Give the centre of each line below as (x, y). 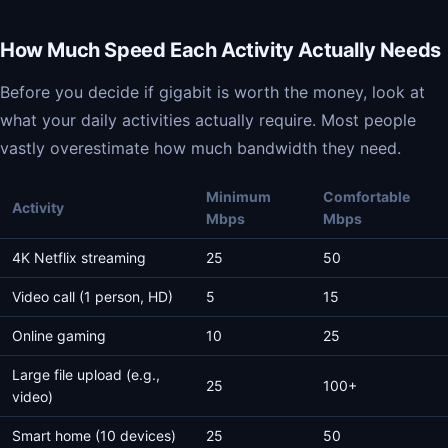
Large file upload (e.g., (86, 374)
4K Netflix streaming (79, 257)
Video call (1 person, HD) (92, 296)
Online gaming (59, 335)
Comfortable (366, 196)
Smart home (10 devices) (94, 435)
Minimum (238, 196)
